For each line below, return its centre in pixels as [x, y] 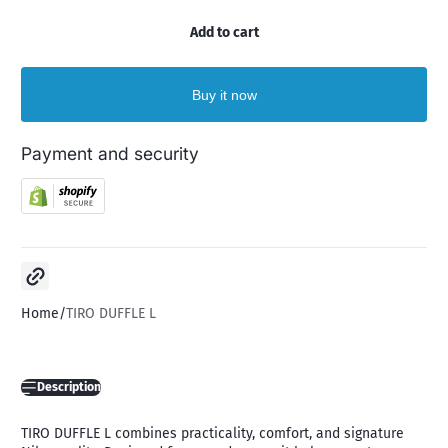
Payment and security [110, 154]
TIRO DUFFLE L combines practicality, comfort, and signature [212, 434]
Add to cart [224, 32]
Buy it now [224, 94]
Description [68, 387]
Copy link [56, 264]
